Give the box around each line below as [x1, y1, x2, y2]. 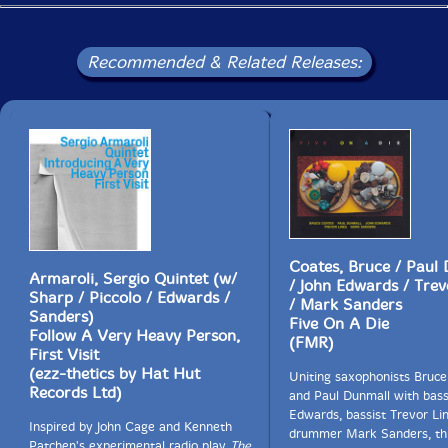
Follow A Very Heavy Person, [29, 326, 240, 345]
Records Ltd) [29, 383, 122, 402]
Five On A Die [289, 314, 389, 333]
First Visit [29, 345, 99, 364]
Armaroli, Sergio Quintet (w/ [29, 269, 237, 288]
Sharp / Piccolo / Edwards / [29, 288, 230, 307]
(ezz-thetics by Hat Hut [29, 364, 200, 383]
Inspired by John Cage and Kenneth [29, 419, 232, 434]
